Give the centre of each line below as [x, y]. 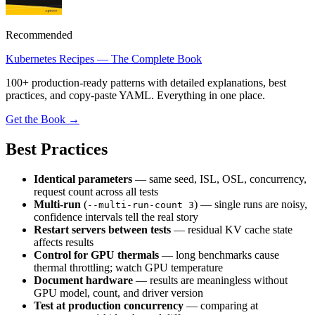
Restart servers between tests [102, 229]
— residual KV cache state [232, 229]
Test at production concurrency [109, 305]
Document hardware [83, 280]
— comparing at [221, 305]
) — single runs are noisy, [251, 204]
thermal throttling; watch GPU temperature [128, 267]
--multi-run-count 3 [141, 205]
